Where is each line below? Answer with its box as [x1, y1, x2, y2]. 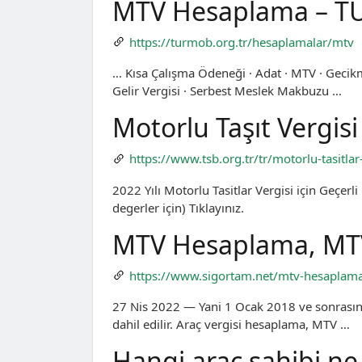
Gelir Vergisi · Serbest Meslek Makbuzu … [112, 82, 342, 99]
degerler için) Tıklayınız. [112, 199, 244, 216]
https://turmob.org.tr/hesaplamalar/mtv [128, 33, 354, 50]
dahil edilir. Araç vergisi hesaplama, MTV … [112, 316, 350, 333]
